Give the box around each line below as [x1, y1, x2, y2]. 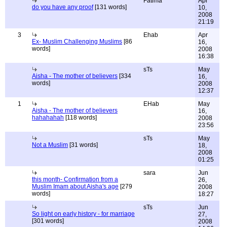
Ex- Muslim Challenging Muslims [32, 38, 122, 45]
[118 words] [64, 114, 97, 121]
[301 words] [32, 217, 64, 224]
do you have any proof [32, 4, 93, 11]
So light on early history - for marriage [32, 210, 135, 217]
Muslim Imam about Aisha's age [32, 183, 119, 190]
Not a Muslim [32, 141, 68, 148]
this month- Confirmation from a [32, 176, 118, 183]
